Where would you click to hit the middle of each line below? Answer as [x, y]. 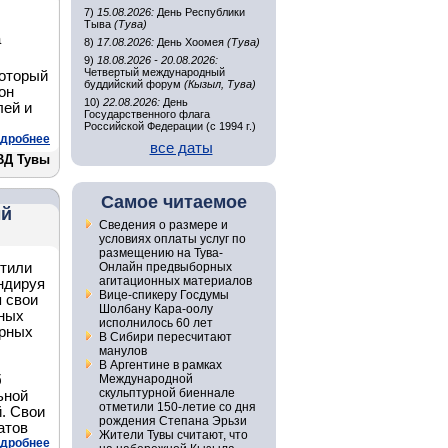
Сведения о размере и [163, 225]
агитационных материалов [175, 281]
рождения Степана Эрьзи [172, 421]
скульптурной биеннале [166, 393]
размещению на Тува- [160, 253]
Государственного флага [147, 114]
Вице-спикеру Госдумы [163, 295]
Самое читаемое [173, 202]
